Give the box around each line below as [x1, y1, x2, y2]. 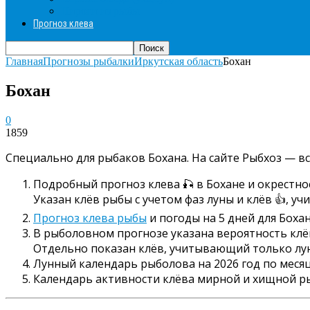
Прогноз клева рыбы [33, 210, 147, 226]
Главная [6, 55, 43, 67]
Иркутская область [134, 55, 223, 67]
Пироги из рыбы [61, 5, 140, 17]
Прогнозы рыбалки [43, 55, 134, 67]
